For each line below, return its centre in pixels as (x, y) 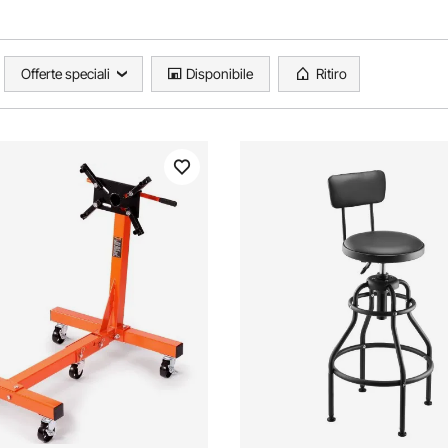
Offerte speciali (65, 73)
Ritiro (331, 73)
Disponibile (219, 73)
